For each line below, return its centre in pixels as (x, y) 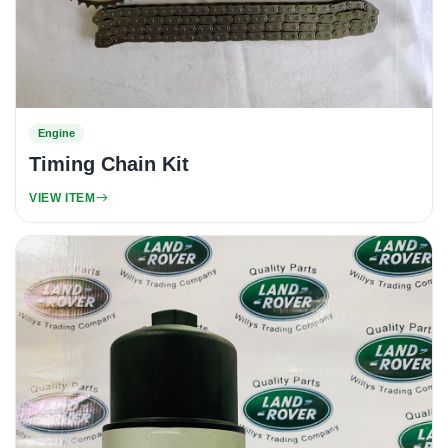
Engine (56, 132)
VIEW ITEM (62, 197)
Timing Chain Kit (109, 163)
